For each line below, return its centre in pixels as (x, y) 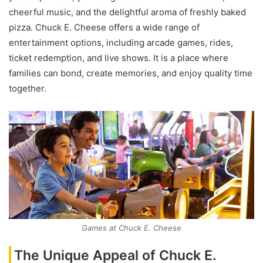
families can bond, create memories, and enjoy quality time (131, 73)
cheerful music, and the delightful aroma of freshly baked (127, 12)
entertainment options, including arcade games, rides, (121, 43)
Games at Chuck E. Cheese (131, 227)
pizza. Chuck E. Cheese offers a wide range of (104, 28)
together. (28, 89)
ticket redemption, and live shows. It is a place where (119, 58)
